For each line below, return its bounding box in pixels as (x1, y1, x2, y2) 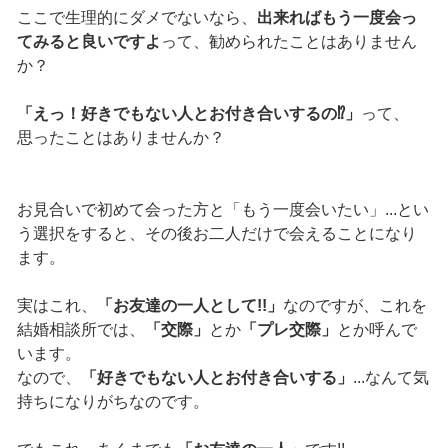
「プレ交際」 (240, 320, 337, 338)
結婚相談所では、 (16, 320, 145, 338)
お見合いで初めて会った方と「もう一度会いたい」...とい (16, 200, 429, 218)
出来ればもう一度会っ (256, 8, 417, 26)
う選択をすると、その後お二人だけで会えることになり (16, 224, 417, 242)
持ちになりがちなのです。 (16, 392, 209, 410)
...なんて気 (352, 368, 429, 386)
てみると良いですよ (16, 32, 161, 50)
